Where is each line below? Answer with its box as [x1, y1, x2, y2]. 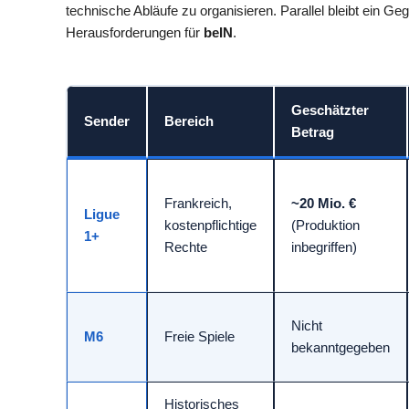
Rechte [164, 238, 207, 255]
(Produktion [291, 216, 360, 233]
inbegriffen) [291, 238, 357, 255]
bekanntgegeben [291, 339, 390, 355]
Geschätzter [291, 101, 369, 118]
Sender [84, 112, 130, 129]
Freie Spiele [164, 328, 235, 344]
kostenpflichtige [164, 216, 257, 233]
